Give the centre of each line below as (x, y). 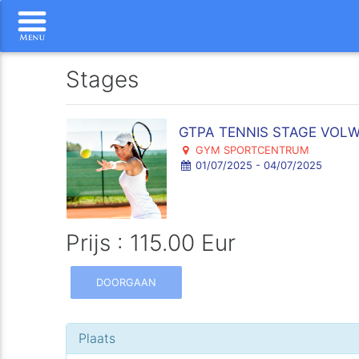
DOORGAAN (127, 282)
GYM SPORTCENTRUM (250, 150)
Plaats (97, 338)
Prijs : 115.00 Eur (151, 243)
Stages (103, 79)
